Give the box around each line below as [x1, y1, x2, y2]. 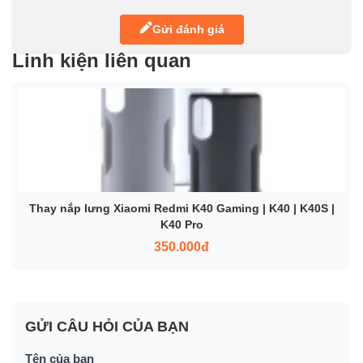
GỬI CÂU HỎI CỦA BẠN [25, 318, 189, 335]
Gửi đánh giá [152, 23, 224, 36]
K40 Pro [160, 217, 203, 231]
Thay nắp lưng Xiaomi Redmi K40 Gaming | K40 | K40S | [28, 201, 335, 215]
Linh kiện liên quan [12, 49, 191, 71]
